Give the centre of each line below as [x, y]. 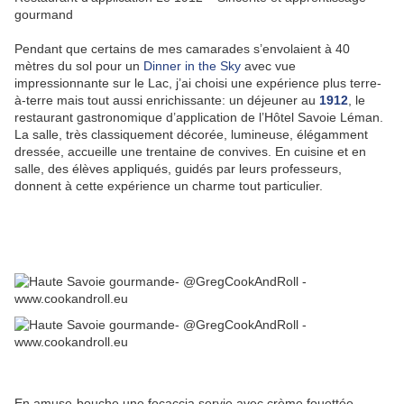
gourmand [44, 14]
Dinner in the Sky [192, 65]
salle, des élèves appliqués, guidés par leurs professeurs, [178, 168]
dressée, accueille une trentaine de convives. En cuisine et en [190, 151]
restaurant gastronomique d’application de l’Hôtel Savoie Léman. [199, 117]
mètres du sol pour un [79, 65]
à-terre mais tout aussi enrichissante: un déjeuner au [167, 100]
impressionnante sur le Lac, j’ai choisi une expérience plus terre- [198, 83]
